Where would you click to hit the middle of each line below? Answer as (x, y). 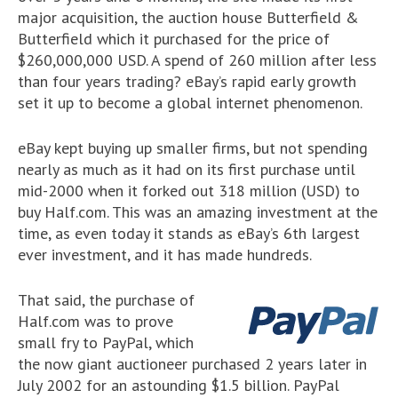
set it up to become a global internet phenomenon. (190, 103)
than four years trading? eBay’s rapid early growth (187, 81)
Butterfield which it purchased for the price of (174, 39)
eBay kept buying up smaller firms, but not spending (193, 148)
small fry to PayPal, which (106, 342)
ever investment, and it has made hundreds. (165, 255)
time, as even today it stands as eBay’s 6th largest (189, 233)
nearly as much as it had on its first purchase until (187, 169)
